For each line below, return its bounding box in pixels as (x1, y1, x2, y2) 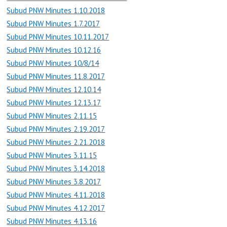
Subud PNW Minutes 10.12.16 (7, 45, 101, 55)
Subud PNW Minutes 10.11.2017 (7, 31, 109, 42)
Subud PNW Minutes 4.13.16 (7, 216, 97, 226)
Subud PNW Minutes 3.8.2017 (7, 176, 101, 186)
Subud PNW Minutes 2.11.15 (7, 110, 97, 121)
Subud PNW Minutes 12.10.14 (7, 84, 101, 94)
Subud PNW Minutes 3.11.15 (7, 150, 97, 160)
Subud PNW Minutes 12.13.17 (7, 97, 101, 107)
